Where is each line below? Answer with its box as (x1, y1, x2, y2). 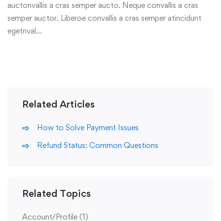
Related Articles (22, 98, 95, 110)
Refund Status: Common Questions (37, 141, 158, 150)
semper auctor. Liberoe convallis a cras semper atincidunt (7, 13, 201, 23)
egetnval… (7, 26, 42, 36)
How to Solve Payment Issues (37, 123, 139, 132)
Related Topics (22, 187, 91, 199)
